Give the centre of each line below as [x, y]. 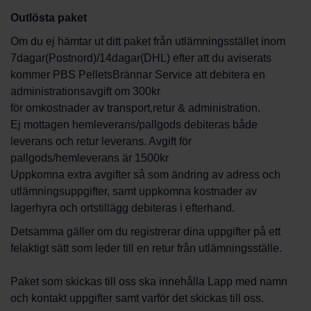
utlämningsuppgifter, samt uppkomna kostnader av [134, 191]
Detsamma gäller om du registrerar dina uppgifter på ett [145, 232]
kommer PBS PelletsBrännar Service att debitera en [138, 75]
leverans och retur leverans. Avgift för [101, 141]
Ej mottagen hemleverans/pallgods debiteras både [134, 125]
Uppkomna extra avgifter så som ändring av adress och [145, 175]
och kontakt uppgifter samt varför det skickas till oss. [137, 298]
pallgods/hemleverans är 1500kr [90, 158]
